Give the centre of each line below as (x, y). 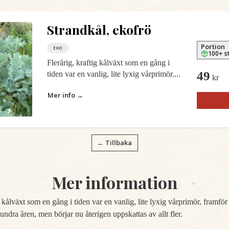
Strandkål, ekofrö (99, 29)
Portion (213, 46)
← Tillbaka (114, 143)
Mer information (114, 182)
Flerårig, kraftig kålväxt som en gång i (108, 63)
